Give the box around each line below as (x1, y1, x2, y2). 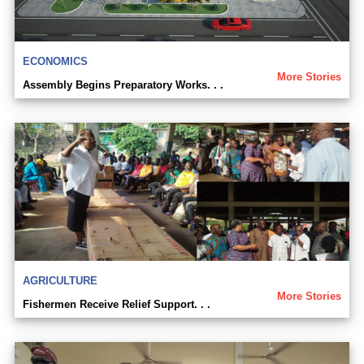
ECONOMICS (23, 54, 88, 67)
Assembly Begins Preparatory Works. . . (23, 78, 223, 91)
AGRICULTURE (23, 274, 97, 287)
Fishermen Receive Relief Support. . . (23, 297, 210, 310)
